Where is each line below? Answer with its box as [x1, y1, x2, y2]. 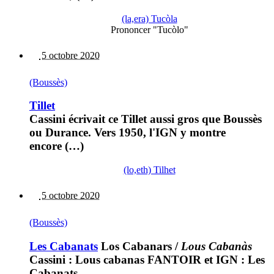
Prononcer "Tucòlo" [110, 24, 188, 35]
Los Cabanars [98, 239, 172, 253]
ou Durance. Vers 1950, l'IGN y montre [29, 126, 226, 139]
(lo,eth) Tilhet [123, 165, 176, 176]
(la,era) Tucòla [121, 13, 177, 24]
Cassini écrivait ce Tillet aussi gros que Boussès [29, 113, 262, 126]
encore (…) [29, 139, 84, 153]
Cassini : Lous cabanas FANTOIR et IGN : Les [29, 253, 265, 266]
